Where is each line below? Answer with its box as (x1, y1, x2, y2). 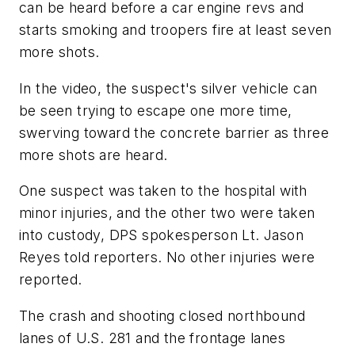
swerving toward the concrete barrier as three (19, 124, 329, 141)
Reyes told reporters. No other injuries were (19, 249, 315, 266)
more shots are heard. (19, 146, 168, 163)
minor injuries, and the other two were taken (19, 204, 315, 222)
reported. (19, 271, 82, 288)
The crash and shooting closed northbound (19, 307, 305, 324)
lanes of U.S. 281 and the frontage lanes (19, 329, 285, 346)
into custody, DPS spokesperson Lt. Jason (19, 227, 303, 244)
